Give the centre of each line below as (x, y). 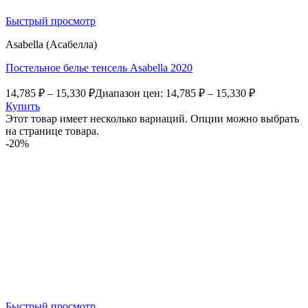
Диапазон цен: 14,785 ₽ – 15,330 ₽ (175, 93)
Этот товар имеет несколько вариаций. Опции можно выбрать (152, 119)
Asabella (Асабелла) (51, 45)
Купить (23, 107)
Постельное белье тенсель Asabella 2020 (99, 68)
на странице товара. (52, 131)
